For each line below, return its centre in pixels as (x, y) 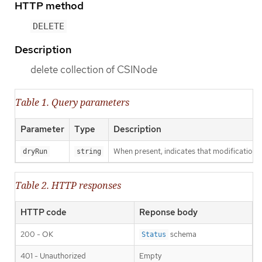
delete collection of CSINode (94, 70)
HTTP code (44, 213)
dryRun (35, 152)
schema (182, 235)
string (89, 152)
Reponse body (168, 213)
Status (154, 235)
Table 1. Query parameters (72, 103)
